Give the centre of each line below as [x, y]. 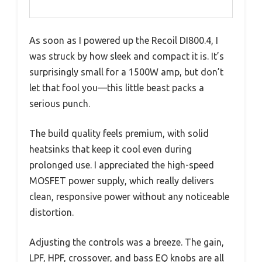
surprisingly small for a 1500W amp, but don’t [126, 72]
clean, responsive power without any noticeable [129, 196]
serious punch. [60, 103]
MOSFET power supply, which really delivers [122, 180]
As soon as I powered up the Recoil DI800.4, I [124, 40]
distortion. [51, 212]
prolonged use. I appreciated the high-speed [122, 165]
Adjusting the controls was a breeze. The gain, [127, 242]
